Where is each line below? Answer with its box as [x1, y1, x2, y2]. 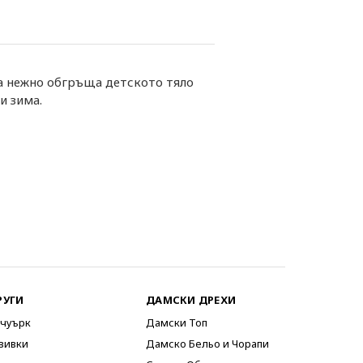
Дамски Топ [146, 315, 207, 330]
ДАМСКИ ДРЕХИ [146, 293, 237, 307]
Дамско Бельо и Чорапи [146, 336, 269, 351]
